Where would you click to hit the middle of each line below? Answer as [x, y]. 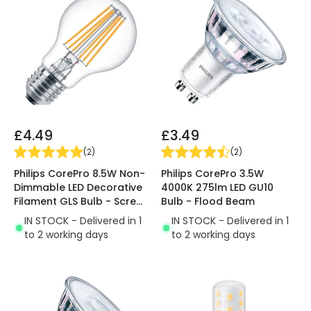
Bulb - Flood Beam [208, 202]
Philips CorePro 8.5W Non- [79, 174]
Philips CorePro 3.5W [212, 174]
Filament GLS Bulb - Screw [79, 202]
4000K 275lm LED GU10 [217, 188]
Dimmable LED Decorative [78, 188]
